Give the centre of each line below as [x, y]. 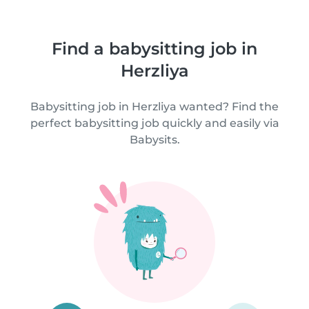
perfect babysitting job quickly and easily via [154, 123]
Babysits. [154, 139]
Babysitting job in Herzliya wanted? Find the [154, 106]
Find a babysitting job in [154, 48]
